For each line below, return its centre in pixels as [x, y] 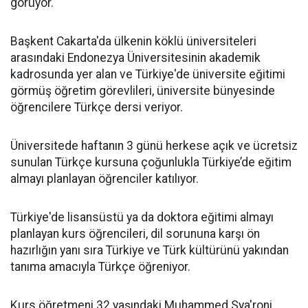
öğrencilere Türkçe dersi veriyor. [97, 107]
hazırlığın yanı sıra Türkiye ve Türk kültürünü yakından [150, 250]
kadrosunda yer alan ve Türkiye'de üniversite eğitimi [148, 74]
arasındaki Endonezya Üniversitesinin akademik [135, 58]
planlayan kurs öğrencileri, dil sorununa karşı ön [135, 234]
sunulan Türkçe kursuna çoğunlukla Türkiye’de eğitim [151, 162]
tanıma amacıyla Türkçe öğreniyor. [100, 267]
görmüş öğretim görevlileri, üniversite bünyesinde [143, 91]
